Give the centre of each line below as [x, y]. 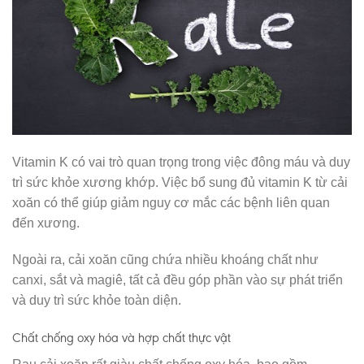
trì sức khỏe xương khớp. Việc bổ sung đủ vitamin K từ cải [180, 182]
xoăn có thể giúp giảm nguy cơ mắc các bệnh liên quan [171, 202]
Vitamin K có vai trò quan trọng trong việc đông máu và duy [181, 162]
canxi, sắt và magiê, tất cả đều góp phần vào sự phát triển [178, 280]
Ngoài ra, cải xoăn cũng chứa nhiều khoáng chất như [165, 260]
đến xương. [46, 223]
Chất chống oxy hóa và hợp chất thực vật [121, 338]
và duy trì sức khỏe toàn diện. [97, 301]
